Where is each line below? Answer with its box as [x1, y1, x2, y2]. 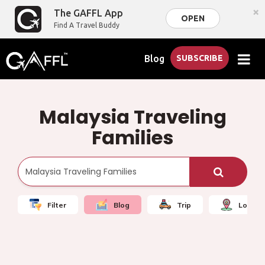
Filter [47, 200, 66, 209]
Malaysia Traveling [38, 104, 227, 130]
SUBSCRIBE [176, 53, 224, 63]
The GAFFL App [54, 8, 124, 18]
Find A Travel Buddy [54, 21, 120, 29]
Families [92, 124, 173, 151]
